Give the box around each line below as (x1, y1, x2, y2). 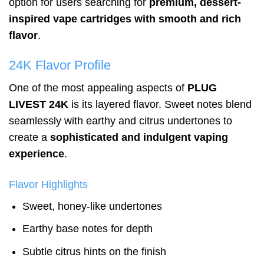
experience (9, 148, 64, 160)
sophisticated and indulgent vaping (50, 131, 228, 144)
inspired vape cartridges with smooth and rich (9, 13, 241, 25)
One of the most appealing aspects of (9, 82, 187, 94)
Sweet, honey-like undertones (22, 200, 163, 212)
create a (9, 131, 50, 144)
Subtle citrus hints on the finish (22, 246, 167, 258)
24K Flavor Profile (9, 58, 111, 72)
